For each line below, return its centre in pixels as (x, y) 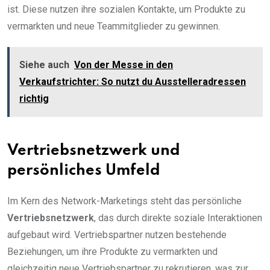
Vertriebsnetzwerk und (94, 151)
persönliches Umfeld (84, 171)
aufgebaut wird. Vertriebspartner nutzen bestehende (117, 234)
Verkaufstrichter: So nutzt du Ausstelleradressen (133, 81)
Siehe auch (44, 64)
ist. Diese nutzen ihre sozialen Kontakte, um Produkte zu (126, 9)
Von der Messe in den (124, 64)
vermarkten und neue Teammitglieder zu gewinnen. (114, 26)
